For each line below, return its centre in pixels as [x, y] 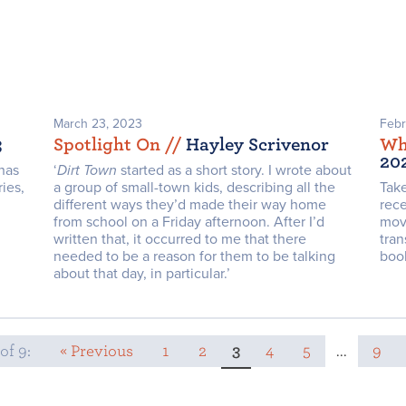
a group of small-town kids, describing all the [194, 187]
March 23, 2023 [97, 123]
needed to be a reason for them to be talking [194, 256]
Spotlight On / [112, 144]
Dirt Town [87, 170]
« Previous [97, 351]
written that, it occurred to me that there [179, 239]
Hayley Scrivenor [257, 144]
